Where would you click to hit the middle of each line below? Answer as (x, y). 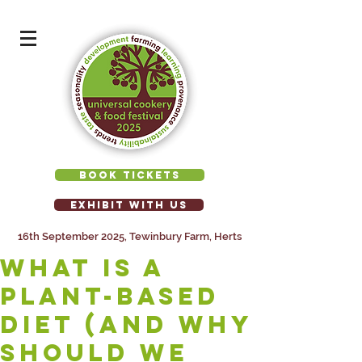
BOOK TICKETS (130, 175)
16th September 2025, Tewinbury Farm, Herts (129, 236)
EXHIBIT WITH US (129, 205)
